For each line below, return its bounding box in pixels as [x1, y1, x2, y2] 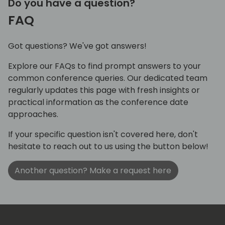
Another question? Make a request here [15, 164, 172, 176]
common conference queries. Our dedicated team [8, 72, 207, 84]
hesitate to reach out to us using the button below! [8, 141, 208, 153]
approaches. [8, 108, 58, 121]
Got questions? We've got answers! [8, 40, 147, 52]
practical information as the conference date [8, 96, 188, 108]
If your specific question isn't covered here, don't [8, 129, 198, 141]
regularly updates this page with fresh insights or [8, 84, 200, 96]
